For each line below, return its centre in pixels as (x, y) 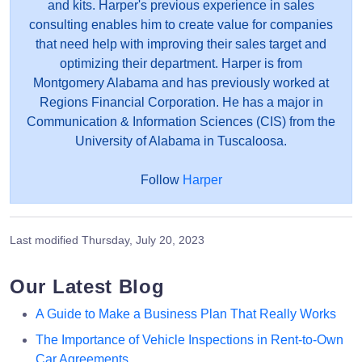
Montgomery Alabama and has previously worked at (181, 82)
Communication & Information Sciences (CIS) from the (181, 121)
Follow (161, 179)
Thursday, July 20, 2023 (143, 240)
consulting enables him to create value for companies (181, 24)
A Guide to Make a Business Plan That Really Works (186, 314)
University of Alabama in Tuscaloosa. (181, 141)
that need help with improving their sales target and (181, 44)
